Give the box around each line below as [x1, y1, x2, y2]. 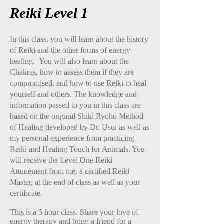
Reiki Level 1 [10, 5, 88, 21]
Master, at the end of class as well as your [10, 178, 140, 186]
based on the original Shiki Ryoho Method [10, 112, 143, 120]
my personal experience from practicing [10, 134, 134, 142]
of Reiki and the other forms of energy [10, 46, 130, 54]
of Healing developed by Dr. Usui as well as [10, 123, 149, 131]
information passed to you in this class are [10, 101, 141, 109]
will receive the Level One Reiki [10, 156, 112, 164]
